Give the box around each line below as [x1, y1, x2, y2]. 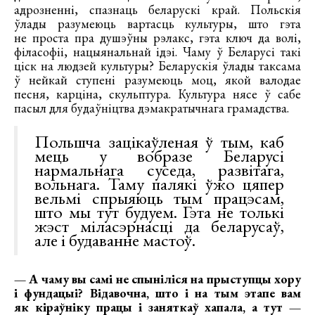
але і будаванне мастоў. [34, 229, 195, 252]
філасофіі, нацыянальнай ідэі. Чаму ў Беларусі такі [14, 44, 301, 60]
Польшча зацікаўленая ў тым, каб [34, 130, 284, 153]
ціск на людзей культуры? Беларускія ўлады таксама [14, 58, 301, 75]
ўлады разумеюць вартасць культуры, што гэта [14, 15, 301, 32]
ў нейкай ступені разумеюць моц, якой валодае [14, 72, 301, 89]
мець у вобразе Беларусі [34, 144, 284, 167]
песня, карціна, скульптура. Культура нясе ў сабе [14, 86, 301, 103]
